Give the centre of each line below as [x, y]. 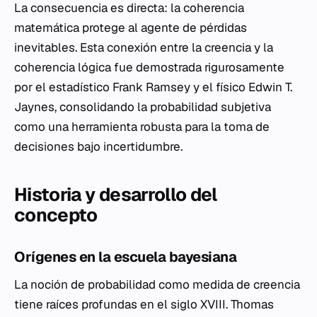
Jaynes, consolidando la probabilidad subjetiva [143, 107]
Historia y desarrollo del [116, 195]
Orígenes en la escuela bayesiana [125, 257]
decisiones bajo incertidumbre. [98, 146]
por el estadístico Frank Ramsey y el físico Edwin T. [153, 87]
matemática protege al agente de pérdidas [131, 28]
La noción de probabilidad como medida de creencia [157, 284]
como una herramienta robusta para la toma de [142, 127]
